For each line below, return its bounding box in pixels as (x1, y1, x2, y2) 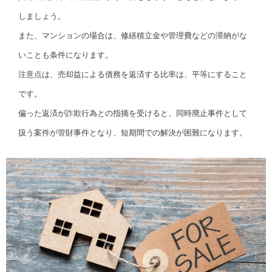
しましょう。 (18, 12, 66, 21)
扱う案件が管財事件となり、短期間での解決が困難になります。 (18, 128, 247, 138)
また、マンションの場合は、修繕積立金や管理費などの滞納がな (18, 31, 247, 41)
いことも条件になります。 (18, 50, 113, 60)
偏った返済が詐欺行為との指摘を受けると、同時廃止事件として (18, 109, 247, 118)
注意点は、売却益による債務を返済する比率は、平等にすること (18, 70, 247, 80)
